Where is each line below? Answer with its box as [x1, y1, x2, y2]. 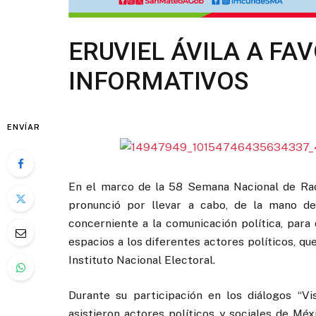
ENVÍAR [7, 123, 40, 131]
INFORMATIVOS [68, 67, 248, 96]
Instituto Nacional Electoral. [68, 253, 215, 267]
